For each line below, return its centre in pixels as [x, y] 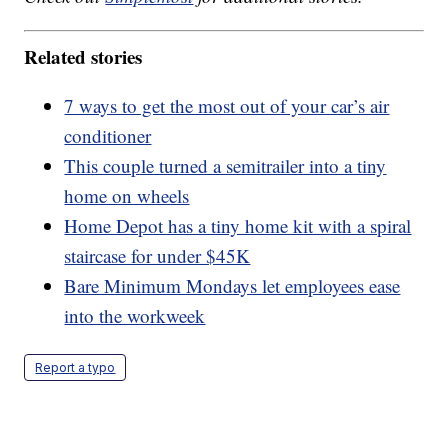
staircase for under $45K [157, 255]
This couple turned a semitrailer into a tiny [225, 165]
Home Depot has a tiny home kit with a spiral [238, 225]
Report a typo [75, 367]
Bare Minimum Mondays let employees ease [232, 285]
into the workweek [135, 315]
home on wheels [127, 195]
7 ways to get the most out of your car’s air [227, 105]
